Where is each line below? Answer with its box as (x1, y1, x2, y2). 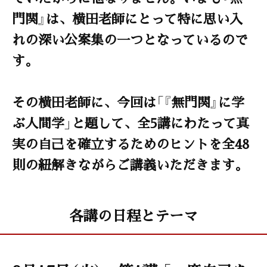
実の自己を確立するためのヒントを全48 (12, 133, 249, 153)
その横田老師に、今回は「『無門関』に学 (12, 92, 244, 111)
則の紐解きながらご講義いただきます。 (12, 154, 248, 173)
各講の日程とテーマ (69, 204, 198, 225)
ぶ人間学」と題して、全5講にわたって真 (12, 113, 249, 132)
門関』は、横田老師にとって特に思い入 (12, 8, 243, 27)
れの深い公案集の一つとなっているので (12, 29, 248, 48)
